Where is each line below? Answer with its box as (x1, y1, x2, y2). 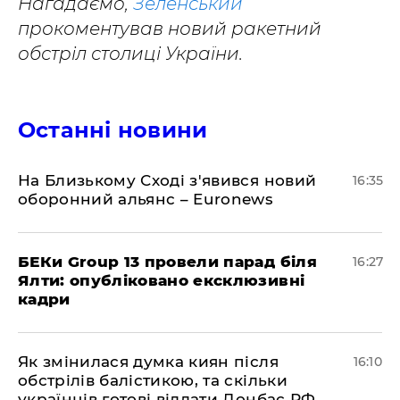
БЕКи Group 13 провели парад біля (18, 252, 317, 271)
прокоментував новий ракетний (18, 17, 321, 39)
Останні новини (18, 116, 208, 143)
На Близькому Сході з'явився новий (18, 171, 317, 189)
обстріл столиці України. (18, 42, 243, 64)
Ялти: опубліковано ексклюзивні (18, 271, 305, 289)
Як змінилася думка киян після (18, 352, 279, 371)
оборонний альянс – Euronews (18, 189, 274, 208)
